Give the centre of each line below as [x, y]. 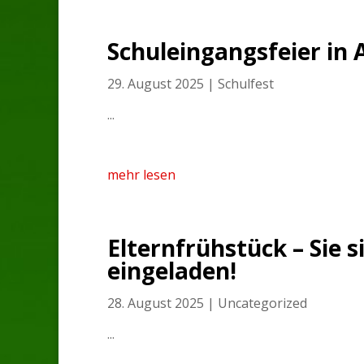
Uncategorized [262, 303]
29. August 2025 [156, 83]
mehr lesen [141, 174]
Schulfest [246, 83]
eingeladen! [172, 270]
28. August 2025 [156, 303]
